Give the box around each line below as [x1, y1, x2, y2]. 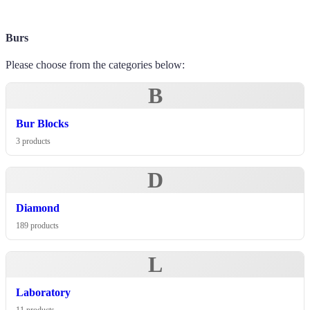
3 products [16, 136, 51, 147]
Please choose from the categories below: [6, 59, 185, 71]
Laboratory [16, 286, 71, 299]
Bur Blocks [16, 118, 69, 130]
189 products [16, 221, 59, 231]
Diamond [16, 202, 60, 215]
